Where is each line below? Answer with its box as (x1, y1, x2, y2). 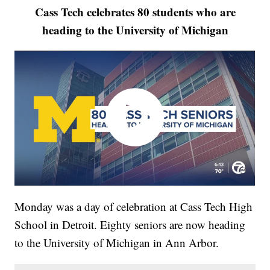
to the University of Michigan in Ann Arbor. (14, 234, 219, 250)
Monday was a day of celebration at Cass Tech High (14, 198, 253, 214)
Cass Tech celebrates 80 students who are (34, 4, 236, 20)
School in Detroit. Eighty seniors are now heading (14, 216, 246, 232)
